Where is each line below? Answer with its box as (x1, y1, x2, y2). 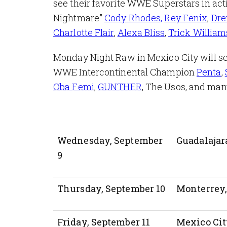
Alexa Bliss (117, 26, 165, 39)
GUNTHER (98, 80, 142, 93)
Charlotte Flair (53, 26, 114, 39)
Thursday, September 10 (57, 182, 166, 195)
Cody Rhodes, (104, 11, 163, 24)
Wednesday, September (57, 134, 163, 146)
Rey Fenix (164, 11, 208, 24)
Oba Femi (53, 80, 94, 93)
